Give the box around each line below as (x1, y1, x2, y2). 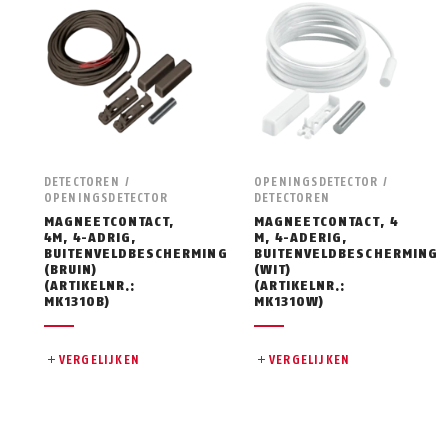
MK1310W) (253, 293, 325, 309)
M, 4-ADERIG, (253, 229, 348, 245)
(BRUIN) (43, 261, 97, 277)
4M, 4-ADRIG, (43, 229, 137, 245)
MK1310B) (43, 293, 111, 309)
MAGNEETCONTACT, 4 (253, 213, 398, 229)
